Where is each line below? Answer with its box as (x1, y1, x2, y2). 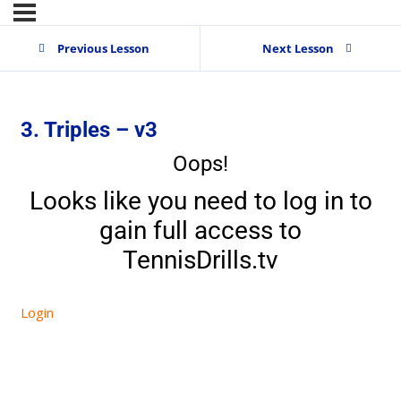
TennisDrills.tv (123, 245, 278, 276)
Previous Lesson (56, 39, 149, 56)
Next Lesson (261, 39, 334, 56)
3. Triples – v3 (20, 117, 158, 143)
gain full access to (99, 216, 302, 246)
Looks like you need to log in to (29, 186, 372, 217)
